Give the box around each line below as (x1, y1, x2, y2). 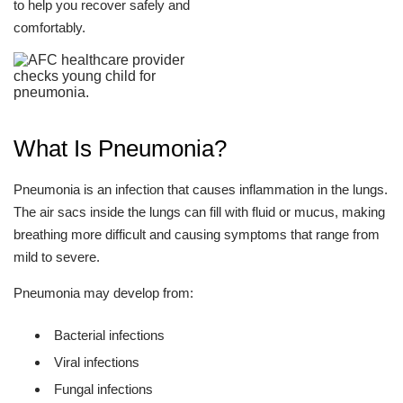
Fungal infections (54, 381, 153, 397)
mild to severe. (13, 249, 100, 264)
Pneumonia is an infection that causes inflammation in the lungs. (13, 182, 388, 197)
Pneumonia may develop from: (13, 285, 193, 300)
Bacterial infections (54, 327, 165, 343)
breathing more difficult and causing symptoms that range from (13, 227, 380, 242)
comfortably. (13, 20, 85, 35)
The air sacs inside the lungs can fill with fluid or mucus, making (13, 204, 385, 219)
